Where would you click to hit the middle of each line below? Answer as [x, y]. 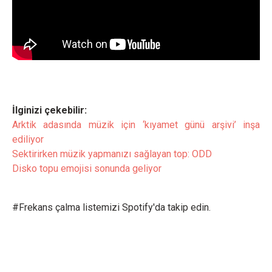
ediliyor [28, 139]
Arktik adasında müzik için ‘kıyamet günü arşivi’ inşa [136, 124]
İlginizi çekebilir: [49, 110]
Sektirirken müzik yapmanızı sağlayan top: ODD [112, 154]
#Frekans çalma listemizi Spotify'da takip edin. [111, 207]
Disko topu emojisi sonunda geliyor [87, 168]
